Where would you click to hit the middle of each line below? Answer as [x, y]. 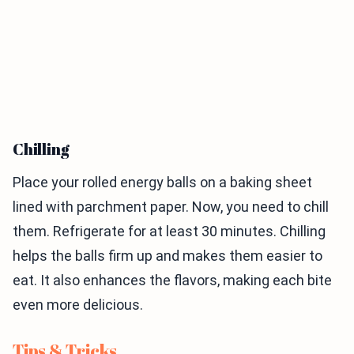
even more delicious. [78, 304]
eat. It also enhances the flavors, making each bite [172, 280]
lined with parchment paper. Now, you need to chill [171, 206]
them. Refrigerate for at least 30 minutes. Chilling [169, 231]
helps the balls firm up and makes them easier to [168, 255]
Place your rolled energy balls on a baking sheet [162, 182]
